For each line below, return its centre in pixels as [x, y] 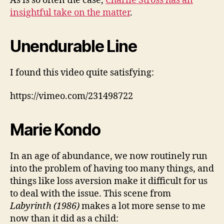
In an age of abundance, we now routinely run [109, 156]
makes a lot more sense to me [142, 206]
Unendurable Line [73, 46]
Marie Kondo [55, 130]
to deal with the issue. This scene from [90, 194]
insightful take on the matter [70, 12]
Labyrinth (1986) [45, 206]
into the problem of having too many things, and [112, 169]
